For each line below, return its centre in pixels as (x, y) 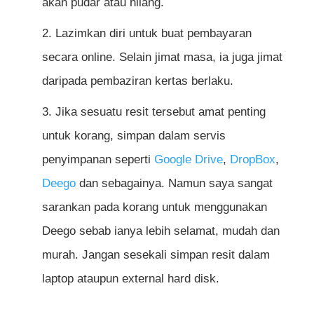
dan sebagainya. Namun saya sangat (174, 183)
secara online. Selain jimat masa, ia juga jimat (162, 57)
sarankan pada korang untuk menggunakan (154, 207)
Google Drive (188, 159)
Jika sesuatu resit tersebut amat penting (160, 111)
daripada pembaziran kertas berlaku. (137, 81)
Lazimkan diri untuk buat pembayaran (153, 33)
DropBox (252, 159)
